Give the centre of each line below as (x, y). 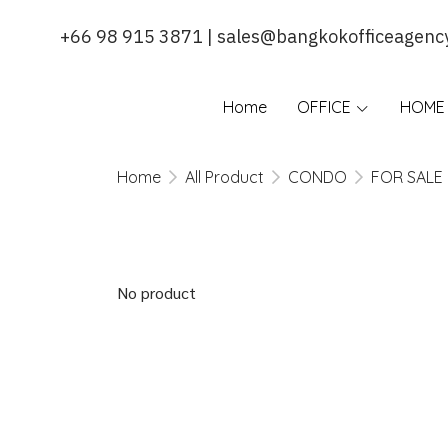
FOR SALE (407, 177)
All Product (224, 177)
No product (156, 292)
